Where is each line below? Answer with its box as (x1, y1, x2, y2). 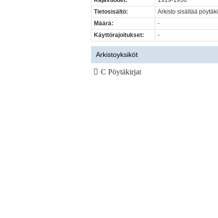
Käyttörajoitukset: (94, 32, 144, 39)
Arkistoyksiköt (96, 51, 138, 59)
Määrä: (94, 20, 113, 27)
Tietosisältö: (94, 8, 128, 16)
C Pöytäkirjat (101, 68, 141, 76)
